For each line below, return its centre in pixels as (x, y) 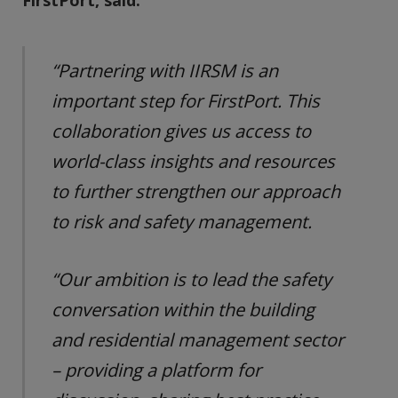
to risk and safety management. (182, 222)
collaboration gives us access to (182, 131)
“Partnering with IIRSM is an (165, 71)
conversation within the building (183, 310)
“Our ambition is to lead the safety (192, 279)
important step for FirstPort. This (186, 101)
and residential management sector (198, 340)
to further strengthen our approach (196, 191)
